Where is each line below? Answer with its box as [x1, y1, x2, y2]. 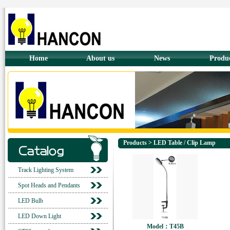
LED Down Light [18, 213, 61, 220]
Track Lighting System [18, 166, 73, 174]
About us [86, 54, 114, 62]
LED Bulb [18, 197, 43, 204]
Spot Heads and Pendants [18, 182, 80, 189]
